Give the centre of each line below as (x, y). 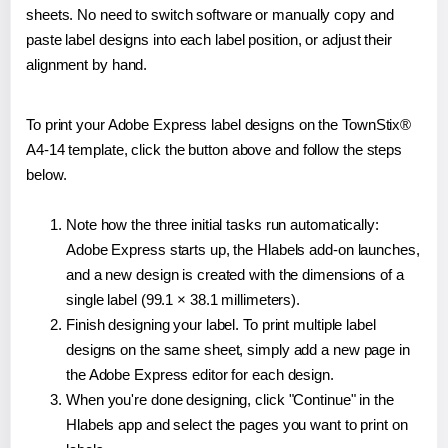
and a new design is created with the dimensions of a (235, 274)
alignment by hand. (87, 64)
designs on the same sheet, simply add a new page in (238, 349)
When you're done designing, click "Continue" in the (230, 399)
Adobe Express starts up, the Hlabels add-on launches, (243, 249)
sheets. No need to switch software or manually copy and (210, 14)
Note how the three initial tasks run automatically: (222, 224)
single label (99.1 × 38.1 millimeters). (183, 299)
